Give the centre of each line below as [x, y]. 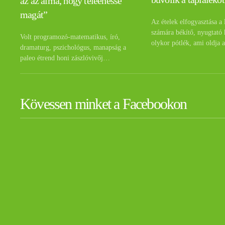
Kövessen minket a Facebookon [103, 104]
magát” [34, 15]
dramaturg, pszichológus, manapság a [73, 48]
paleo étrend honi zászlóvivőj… [65, 58]
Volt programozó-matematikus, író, [70, 37]
